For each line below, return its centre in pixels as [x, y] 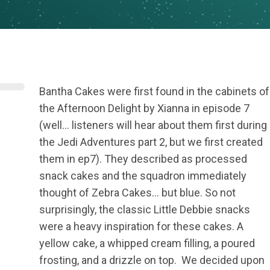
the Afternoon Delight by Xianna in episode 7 [144, 108]
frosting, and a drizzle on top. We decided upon [152, 260]
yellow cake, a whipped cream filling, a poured [147, 243]
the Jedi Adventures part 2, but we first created [151, 142]
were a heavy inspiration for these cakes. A [141, 226]
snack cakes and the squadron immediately [143, 176]
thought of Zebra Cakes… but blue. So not [137, 193]
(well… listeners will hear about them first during [153, 125]
